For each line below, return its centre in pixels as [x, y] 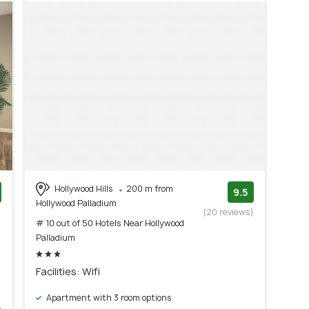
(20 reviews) [229, 212]
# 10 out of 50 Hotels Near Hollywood [110, 223]
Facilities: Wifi [68, 272]
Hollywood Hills [84, 188]
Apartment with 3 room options [108, 298]
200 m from [150, 188]
